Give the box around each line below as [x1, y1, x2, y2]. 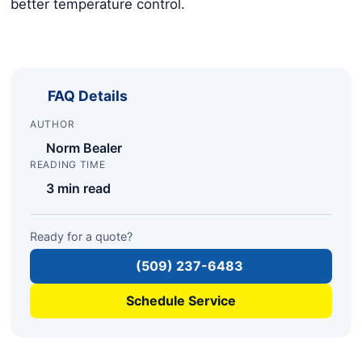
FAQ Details [48, 86, 128, 104]
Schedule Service [126, 292, 236, 309]
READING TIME [30, 158, 106, 170]
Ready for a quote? [30, 229, 133, 243]
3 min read [46, 179, 111, 196]
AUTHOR [30, 117, 75, 130]
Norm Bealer [46, 139, 122, 156]
